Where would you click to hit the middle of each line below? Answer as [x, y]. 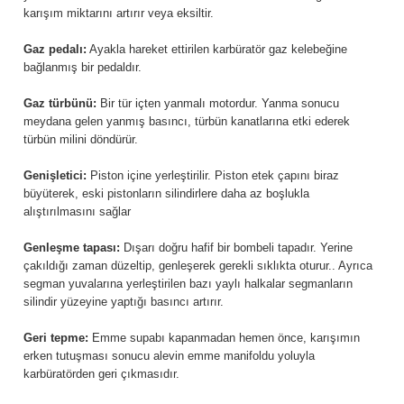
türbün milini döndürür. [81, 140]
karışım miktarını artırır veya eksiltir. [119, 14]
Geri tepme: [56, 338]
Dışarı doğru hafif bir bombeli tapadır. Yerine [236, 248]
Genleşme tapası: [72, 248]
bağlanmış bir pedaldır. [83, 68]
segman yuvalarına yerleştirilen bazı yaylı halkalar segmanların [188, 284]
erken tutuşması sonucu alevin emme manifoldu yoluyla [169, 356]
